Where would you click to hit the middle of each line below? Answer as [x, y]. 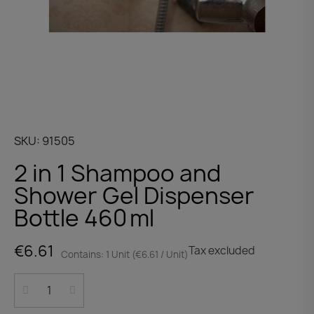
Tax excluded [222, 251]
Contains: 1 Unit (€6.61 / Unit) [125, 254]
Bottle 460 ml [84, 218]
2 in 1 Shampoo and [117, 173]
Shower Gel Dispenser [134, 195]
